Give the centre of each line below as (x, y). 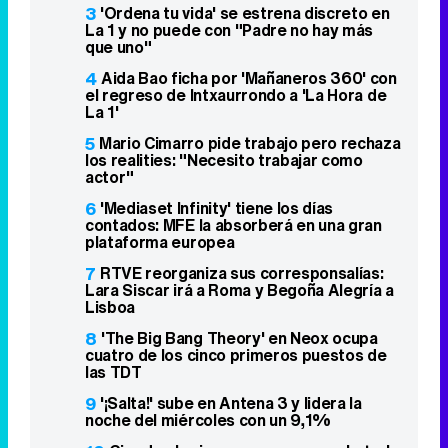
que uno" (118, 46)
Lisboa (110, 306)
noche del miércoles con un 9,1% (208, 419)
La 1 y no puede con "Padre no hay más (229, 29)
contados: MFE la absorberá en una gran (233, 224)
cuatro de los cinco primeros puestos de (236, 354)
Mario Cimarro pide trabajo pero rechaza (250, 142)
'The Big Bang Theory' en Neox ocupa (239, 337)
